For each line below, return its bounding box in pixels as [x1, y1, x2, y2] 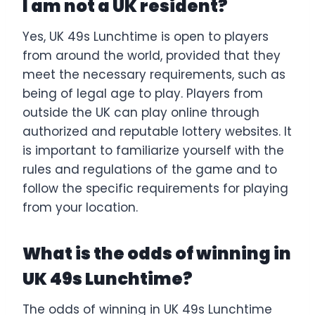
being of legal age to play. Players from [22, 84, 263, 102]
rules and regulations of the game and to [22, 160, 277, 178]
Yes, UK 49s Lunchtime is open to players [22, 27, 269, 45]
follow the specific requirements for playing [22, 179, 288, 197]
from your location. [22, 198, 138, 216]
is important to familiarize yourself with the [22, 141, 284, 159]
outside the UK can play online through [22, 103, 259, 121]
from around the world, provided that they [22, 46, 281, 64]
